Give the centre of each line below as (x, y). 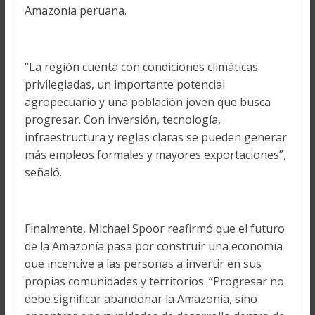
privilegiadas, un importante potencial (124, 84)
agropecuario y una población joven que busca (147, 102)
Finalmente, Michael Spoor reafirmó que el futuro (154, 228)
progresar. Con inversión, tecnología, (122, 119)
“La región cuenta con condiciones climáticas (141, 66)
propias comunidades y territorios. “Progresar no (154, 281)
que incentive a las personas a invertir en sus (143, 263)
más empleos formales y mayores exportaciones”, (155, 154)
